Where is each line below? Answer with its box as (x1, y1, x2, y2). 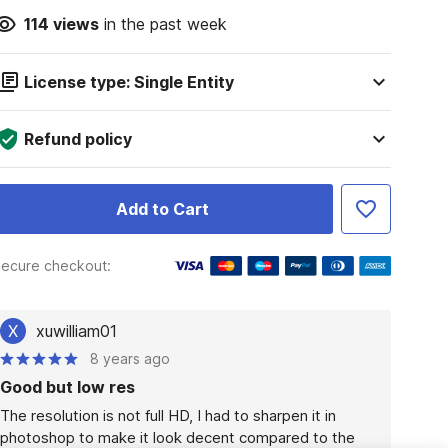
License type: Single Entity (23, 72, 234, 92)
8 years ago (89, 350, 170, 367)
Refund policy (23, 129, 132, 149)
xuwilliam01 (35, 321, 117, 341)
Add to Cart (115, 199, 209, 219)
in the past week (98, 14, 227, 34)
